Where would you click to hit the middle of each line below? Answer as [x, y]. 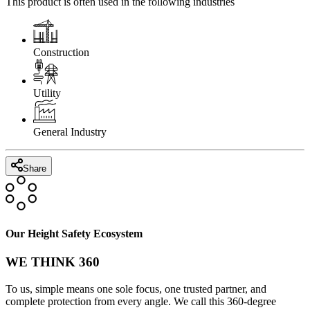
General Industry [70, 132]
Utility [47, 93]
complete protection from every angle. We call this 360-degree [141, 302]
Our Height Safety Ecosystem [74, 234]
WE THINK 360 [53, 262]
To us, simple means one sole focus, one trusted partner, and [136, 289]
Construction [61, 53]
